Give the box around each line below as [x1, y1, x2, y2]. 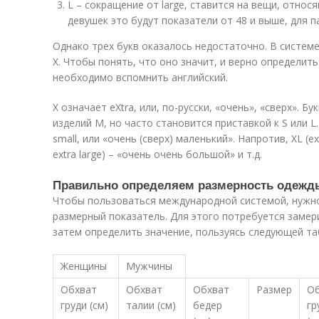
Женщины [61, 259, 107, 273]
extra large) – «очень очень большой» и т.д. [53, 147, 262, 161]
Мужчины [126, 259, 172, 273]
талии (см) [126, 298, 176, 312]
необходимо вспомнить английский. [53, 70, 228, 84]
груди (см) [61, 298, 108, 312]
